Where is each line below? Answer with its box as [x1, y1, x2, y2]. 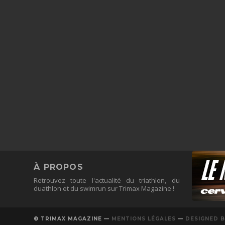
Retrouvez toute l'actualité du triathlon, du [34, 176, 180, 185]
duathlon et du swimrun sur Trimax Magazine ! [34, 184, 175, 193]
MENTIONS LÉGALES [111, 215, 176, 222]
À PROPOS [34, 162, 83, 172]
